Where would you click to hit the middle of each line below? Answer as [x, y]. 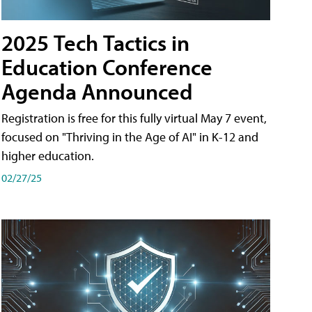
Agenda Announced [97, 92]
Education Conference [107, 67]
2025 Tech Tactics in [95, 43]
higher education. [48, 156]
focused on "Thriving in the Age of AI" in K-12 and [130, 137]
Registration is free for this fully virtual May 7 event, [134, 118]
